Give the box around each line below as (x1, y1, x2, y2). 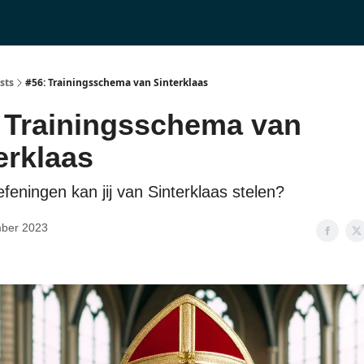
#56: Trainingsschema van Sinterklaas (25, 76, 208, 89)
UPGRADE (214, 19, 259, 30)
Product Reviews (8, 14, 81, 25)
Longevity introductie (110, 19, 202, 30)
